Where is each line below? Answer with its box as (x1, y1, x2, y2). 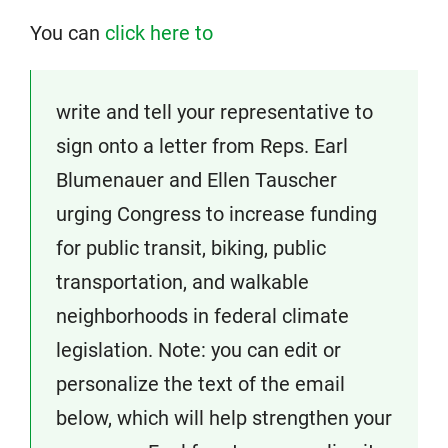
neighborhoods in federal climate (56, 304, 349, 328)
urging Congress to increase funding (56, 202, 377, 226)
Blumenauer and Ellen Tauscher (56, 168, 337, 192)
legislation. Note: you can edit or (56, 338, 341, 362)
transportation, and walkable (56, 270, 309, 294)
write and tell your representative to (56, 100, 373, 124)
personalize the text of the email (56, 372, 345, 396)
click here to (105, 21, 213, 45)
